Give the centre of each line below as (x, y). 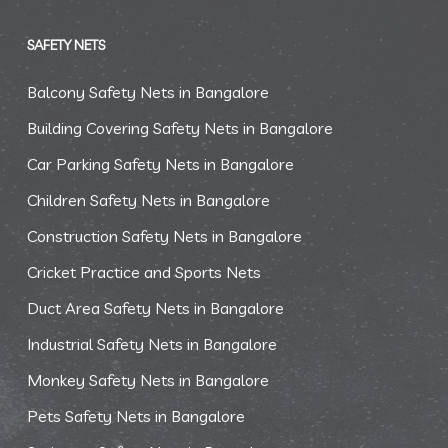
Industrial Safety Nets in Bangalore (151, 344)
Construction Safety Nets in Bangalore (164, 236)
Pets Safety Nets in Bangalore (135, 416)
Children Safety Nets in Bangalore (148, 200)
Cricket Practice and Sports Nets (143, 272)
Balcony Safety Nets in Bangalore (147, 92)
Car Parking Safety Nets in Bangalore (160, 164)
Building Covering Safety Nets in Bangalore (179, 128)
